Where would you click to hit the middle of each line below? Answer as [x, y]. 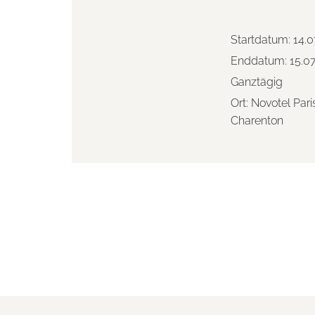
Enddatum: [260, 61]
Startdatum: [262, 40]
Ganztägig [257, 82]
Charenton [257, 121]
